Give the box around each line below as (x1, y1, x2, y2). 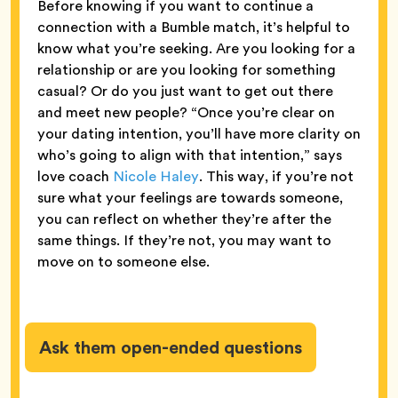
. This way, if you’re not (199, 165, 354, 187)
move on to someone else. (37, 251, 213, 272)
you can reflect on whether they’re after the (37, 208, 331, 229)
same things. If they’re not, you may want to (37, 229, 331, 251)
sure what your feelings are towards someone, (37, 187, 343, 208)
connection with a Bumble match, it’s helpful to (37, 16, 350, 37)
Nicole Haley (113, 165, 199, 187)
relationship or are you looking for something (37, 59, 336, 80)
